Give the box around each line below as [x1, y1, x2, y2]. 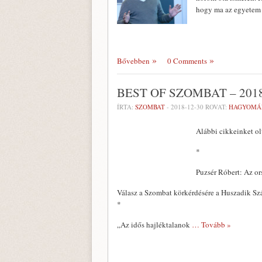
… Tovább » [192, 219, 231, 230]
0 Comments [167, 56, 207, 66]
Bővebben [117, 56, 150, 66]
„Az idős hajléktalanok [117, 219, 192, 230]
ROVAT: [204, 102, 229, 111]
